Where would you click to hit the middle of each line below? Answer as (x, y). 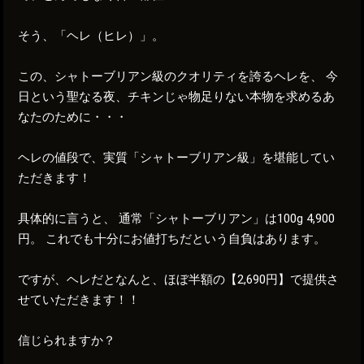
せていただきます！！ (79, 299)
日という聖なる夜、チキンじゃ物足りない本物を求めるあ (177, 96)
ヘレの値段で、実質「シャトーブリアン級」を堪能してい (177, 157)
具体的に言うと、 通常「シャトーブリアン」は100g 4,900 (177, 218)
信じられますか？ (67, 340)
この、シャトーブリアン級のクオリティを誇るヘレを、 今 (178, 76)
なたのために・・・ (73, 117)
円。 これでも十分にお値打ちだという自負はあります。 (172, 238)
